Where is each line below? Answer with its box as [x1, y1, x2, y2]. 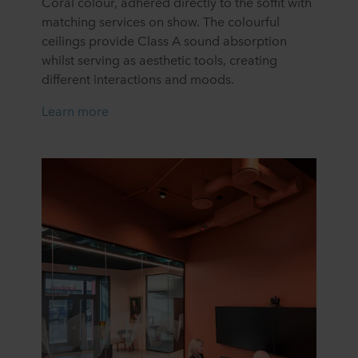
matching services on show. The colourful [42, 11, 280, 30]
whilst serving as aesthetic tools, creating [42, 50, 277, 68]
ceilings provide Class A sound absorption [42, 30, 287, 49]
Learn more [42, 101, 109, 119]
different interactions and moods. [42, 69, 236, 87]
